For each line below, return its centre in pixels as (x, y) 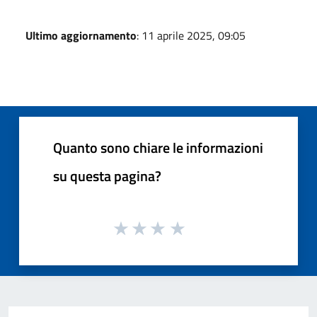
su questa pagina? (107, 176)
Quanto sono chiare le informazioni (158, 148)
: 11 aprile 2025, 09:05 (191, 36)
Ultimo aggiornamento (81, 36)
